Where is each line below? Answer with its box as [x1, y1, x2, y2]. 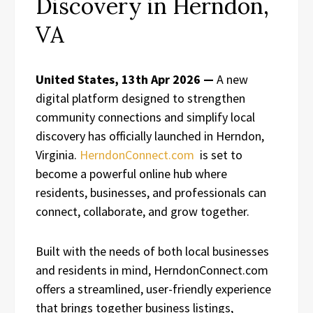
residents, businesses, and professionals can [36, 184, 266, 201]
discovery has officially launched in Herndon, [36, 127, 264, 144]
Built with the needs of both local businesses [36, 242, 269, 259]
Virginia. [36, 146, 80, 163]
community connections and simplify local [36, 108, 255, 125]
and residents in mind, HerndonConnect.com [36, 261, 268, 278]
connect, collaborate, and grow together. [36, 203, 249, 219]
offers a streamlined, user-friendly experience [36, 280, 271, 297]
